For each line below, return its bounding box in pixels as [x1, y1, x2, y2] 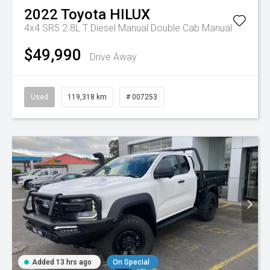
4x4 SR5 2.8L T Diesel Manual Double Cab [24, 22, 202, 34]
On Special [113, 258, 149, 266]
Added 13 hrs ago [32, 258, 92, 266]
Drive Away [90, 51, 137, 63]
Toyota [61, 5, 106, 23]
